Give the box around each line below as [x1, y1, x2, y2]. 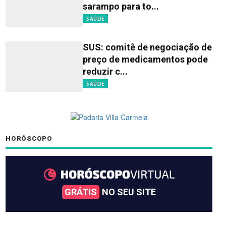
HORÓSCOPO [6, 134, 53, 142]
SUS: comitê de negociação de [83, 41, 212, 52]
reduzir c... [83, 66, 128, 77]
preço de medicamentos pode [83, 53, 208, 65]
